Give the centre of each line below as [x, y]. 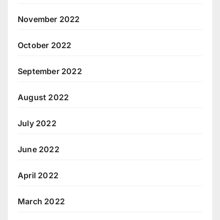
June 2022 [39, 149]
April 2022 [38, 175]
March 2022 [41, 201]
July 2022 [37, 123]
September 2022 [50, 71]
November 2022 [49, 19]
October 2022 [45, 45]
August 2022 [43, 97]
